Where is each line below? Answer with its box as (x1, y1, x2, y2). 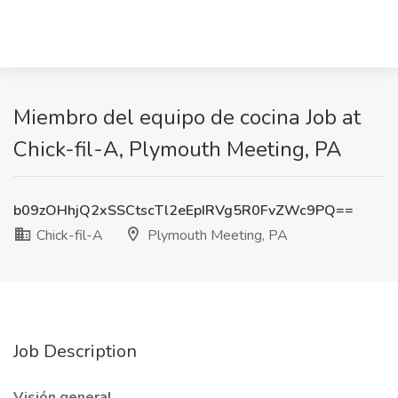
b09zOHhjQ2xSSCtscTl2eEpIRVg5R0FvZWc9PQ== (13, 201, 354, 220)
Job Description (13, 339, 137, 363)
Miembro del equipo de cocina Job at (13, 103, 361, 131)
